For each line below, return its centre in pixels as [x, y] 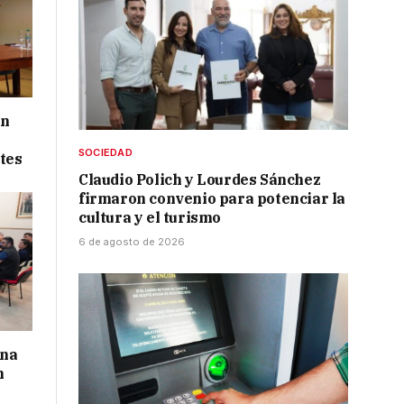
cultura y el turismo [150, 218]
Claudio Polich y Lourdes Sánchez [200, 180]
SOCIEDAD [106, 153]
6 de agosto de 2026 [132, 242]
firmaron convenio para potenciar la [212, 199]
